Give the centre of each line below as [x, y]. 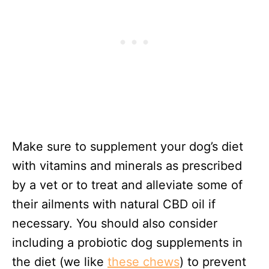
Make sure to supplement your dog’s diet [128, 146]
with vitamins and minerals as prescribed [127, 165]
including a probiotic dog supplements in [127, 242]
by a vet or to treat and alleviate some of [127, 185]
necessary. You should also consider [115, 223]
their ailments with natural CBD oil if [114, 204]
